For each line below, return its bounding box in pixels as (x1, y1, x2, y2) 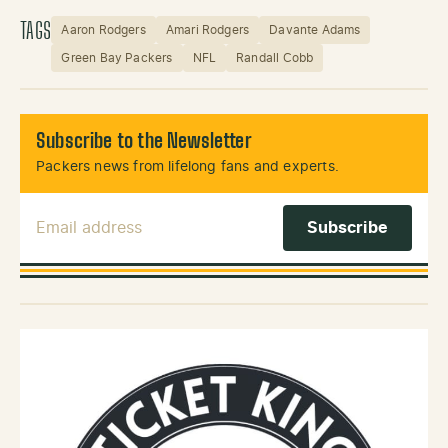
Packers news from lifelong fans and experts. (36, 160, 339, 175)
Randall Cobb (236, 52, 314, 65)
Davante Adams (269, 24, 361, 37)
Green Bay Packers (61, 52, 173, 65)
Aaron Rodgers (61, 24, 146, 37)
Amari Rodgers (165, 24, 250, 37)
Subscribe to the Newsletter (36, 132, 252, 153)
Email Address (35, 207, 151, 224)
